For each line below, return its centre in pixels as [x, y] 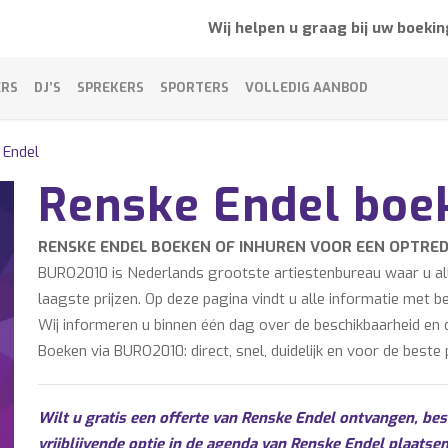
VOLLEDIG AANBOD [306, 87]
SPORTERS [194, 87]
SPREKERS [110, 87]
